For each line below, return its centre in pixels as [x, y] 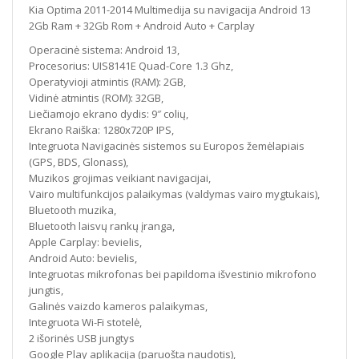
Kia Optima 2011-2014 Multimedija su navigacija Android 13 [170, 10]
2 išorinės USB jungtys [82, 339]
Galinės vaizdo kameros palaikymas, [118, 307]
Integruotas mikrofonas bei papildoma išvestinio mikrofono [173, 274]
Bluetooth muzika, [73, 210]
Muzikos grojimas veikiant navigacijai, [120, 178]
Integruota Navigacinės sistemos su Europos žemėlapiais [167, 146]
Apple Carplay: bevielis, [85, 242]
